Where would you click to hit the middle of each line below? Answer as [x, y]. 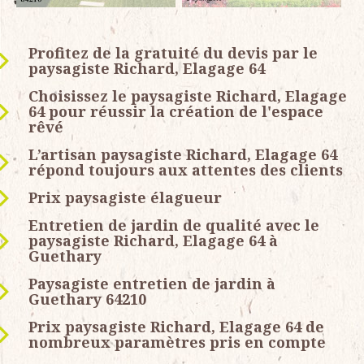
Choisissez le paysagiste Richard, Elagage [188, 96]
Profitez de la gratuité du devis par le [173, 53]
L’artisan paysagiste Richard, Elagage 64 [183, 155]
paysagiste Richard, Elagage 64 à [153, 241]
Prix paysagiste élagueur [125, 198]
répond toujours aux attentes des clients [186, 170]
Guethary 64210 [87, 299]
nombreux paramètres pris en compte [177, 342]
